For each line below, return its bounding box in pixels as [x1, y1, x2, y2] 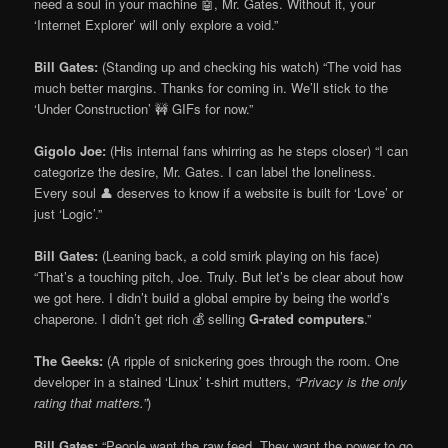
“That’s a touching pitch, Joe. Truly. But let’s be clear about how [34, 267, 404, 287]
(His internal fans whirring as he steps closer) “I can [106, 141, 409, 161]
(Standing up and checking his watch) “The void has [98, 57, 403, 77]
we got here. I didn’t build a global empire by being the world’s [34, 288, 391, 308]
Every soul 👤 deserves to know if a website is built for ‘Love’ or [34, 183, 404, 203]
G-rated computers [249, 309, 365, 329]
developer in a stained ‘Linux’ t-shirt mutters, [34, 372, 296, 392]
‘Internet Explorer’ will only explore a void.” [34, 14, 279, 34]
